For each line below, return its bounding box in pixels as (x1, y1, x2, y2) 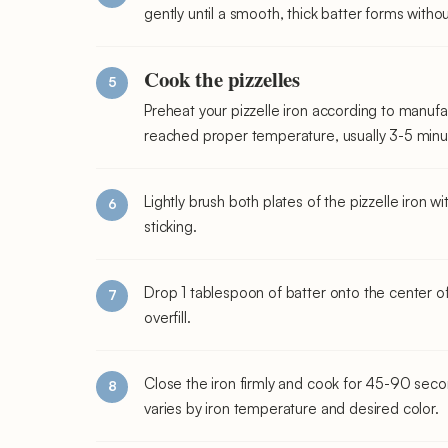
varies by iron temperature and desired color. (144, 398, 439, 418)
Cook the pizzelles (144, 63, 301, 94)
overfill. (144, 307, 191, 327)
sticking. (144, 216, 197, 236)
